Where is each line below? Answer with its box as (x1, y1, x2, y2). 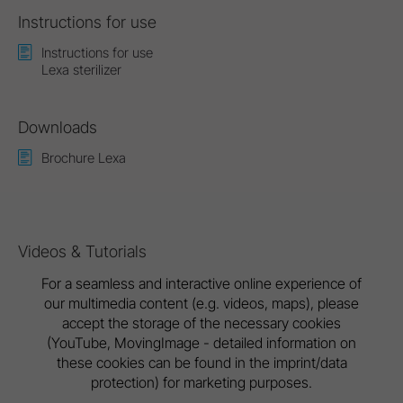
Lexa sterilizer (40, 61, 121, 79)
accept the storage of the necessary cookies (62, 314, 341, 333)
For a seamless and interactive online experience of (41, 274, 362, 293)
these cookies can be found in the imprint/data (56, 354, 347, 372)
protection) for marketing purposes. (91, 373, 312, 392)
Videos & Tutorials (18, 242, 147, 262)
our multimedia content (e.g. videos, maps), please (44, 294, 359, 313)
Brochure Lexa (40, 149, 126, 167)
